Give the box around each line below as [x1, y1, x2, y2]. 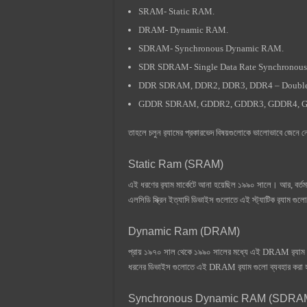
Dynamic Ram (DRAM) [128, 225, 240, 237]
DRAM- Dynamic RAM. [138, 24, 228, 35]
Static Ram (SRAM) [128, 158, 223, 170]
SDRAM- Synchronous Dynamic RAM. [138, 42, 284, 53]
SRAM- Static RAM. [138, 5, 214, 16]
